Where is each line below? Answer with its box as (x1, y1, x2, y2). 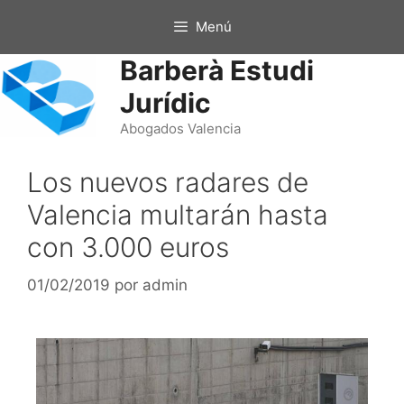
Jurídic (119, 87, 211, 119)
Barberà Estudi (119, 54, 314, 87)
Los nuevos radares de (27, 166, 308, 198)
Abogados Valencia (119, 120, 241, 137)
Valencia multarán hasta (27, 198, 328, 231)
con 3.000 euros (27, 231, 229, 263)
